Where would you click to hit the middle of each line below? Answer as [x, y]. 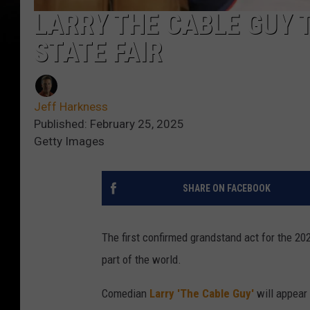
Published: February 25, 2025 [109, 124]
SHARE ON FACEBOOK [226, 189]
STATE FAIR [98, 53]
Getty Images [69, 142]
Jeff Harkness [71, 107]
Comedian [126, 294]
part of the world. [142, 260]
